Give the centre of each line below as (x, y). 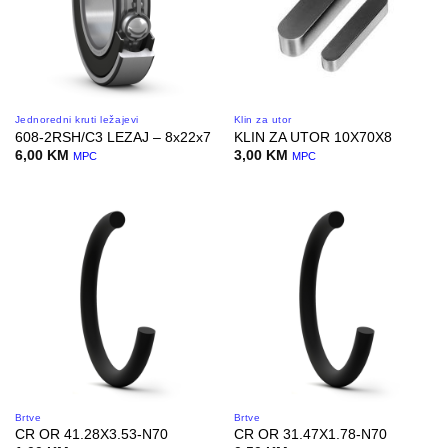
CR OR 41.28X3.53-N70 (91, 435)
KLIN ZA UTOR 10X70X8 (312, 137)
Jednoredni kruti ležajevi (76, 120)
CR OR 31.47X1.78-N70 (310, 435)
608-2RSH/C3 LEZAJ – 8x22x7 (112, 137)
